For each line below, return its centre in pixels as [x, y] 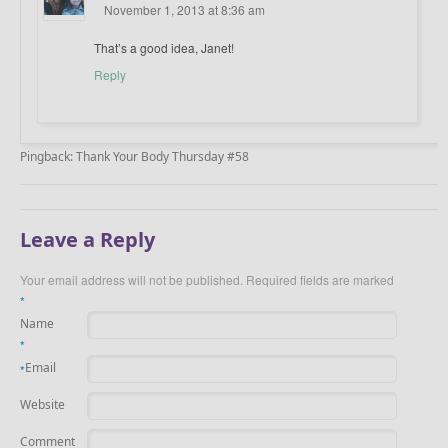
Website [42, 405]
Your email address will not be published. [131, 280]
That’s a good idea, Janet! [164, 48]
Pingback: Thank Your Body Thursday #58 [134, 157]
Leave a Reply [87, 240]
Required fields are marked [318, 280]
